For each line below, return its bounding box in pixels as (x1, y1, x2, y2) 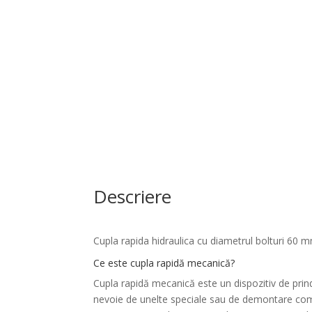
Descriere (93, 183, 172, 209)
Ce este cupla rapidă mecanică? (93, 256, 235, 270)
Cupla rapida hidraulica (93, 234, 195, 248)
